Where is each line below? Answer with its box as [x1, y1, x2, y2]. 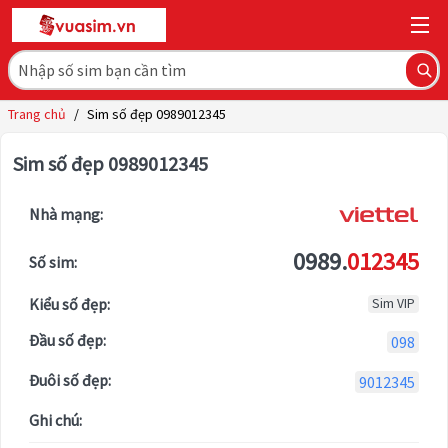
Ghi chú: [29, 410, 82, 431]
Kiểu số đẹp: [29, 294, 110, 315]
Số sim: [29, 252, 77, 273]
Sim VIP [372, 295, 415, 313]
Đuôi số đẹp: [29, 370, 111, 391]
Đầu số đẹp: [29, 330, 106, 351]
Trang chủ [8, 105, 66, 124]
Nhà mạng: [29, 204, 103, 225]
